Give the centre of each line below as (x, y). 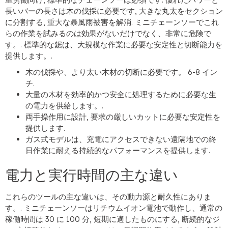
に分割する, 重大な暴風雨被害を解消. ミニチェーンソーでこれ (112, 22)
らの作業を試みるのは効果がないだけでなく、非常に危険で (108, 34)
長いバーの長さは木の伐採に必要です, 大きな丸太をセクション (114, 11)
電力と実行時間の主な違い (92, 175)
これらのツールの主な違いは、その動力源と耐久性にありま (108, 197)
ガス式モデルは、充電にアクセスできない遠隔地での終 (121, 139)
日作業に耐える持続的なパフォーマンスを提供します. (118, 151)
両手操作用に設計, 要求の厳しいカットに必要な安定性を (123, 117)
